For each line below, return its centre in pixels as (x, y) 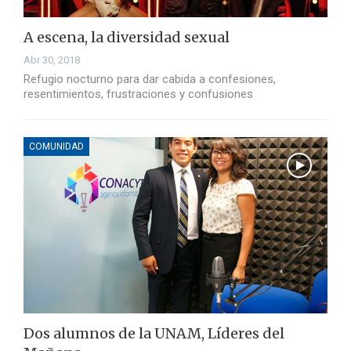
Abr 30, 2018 (52, 60)
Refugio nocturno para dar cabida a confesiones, (150, 80)
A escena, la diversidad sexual (127, 38)
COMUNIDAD (56, 147)
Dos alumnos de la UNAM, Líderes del (154, 334)
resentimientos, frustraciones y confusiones (138, 94)
